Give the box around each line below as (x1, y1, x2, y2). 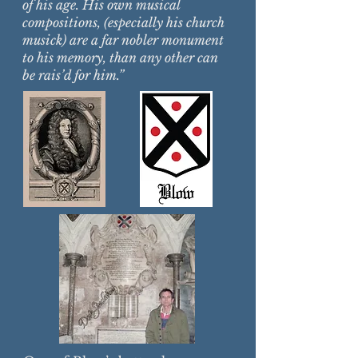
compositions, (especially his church (22, 14, 225, 30)
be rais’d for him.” (22, 67, 124, 83)
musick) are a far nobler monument (22, 32, 224, 48)
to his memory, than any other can (22, 50, 218, 66)
